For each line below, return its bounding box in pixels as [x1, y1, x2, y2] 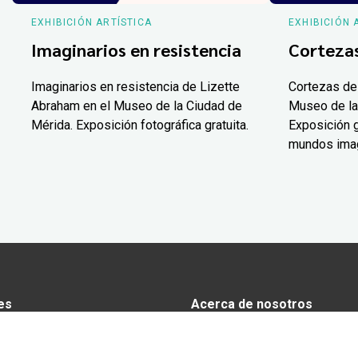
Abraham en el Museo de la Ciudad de [30, 97, 242, 113]
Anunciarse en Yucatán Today [190, 327, 352, 343]
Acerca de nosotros [190, 296, 312, 312]
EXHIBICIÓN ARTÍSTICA [30, 16, 152, 28]
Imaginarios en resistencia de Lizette [30, 78, 240, 94]
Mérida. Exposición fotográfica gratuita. [30, 117, 249, 133]
